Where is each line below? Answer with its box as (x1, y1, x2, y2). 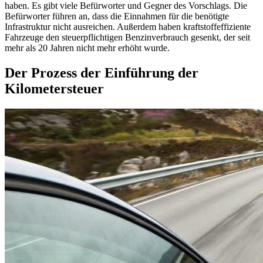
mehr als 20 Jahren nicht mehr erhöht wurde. (5, 43, 170, 53)
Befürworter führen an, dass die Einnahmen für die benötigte (5, 11, 229, 22)
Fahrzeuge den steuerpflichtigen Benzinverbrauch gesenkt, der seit (5, 32, 250, 43)
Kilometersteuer (5, 81, 104, 97)
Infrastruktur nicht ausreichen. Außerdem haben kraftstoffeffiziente (5, 22, 251, 32)
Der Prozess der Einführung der (5, 65, 198, 81)
